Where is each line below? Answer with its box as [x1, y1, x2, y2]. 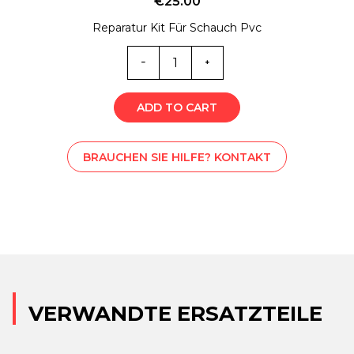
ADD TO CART [137, 100, 217, 115]
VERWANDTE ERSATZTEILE [28, 301, 322, 327]
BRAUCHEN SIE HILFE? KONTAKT [83, 149, 271, 164]
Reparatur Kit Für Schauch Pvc [92, 21, 262, 36]
